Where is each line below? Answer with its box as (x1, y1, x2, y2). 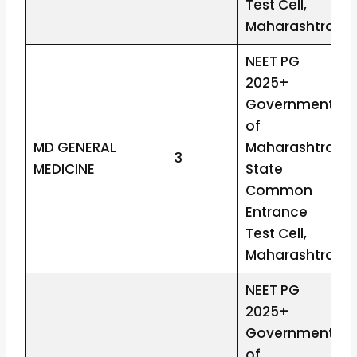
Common (245, 181, 312, 201)
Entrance (245, 202, 308, 222)
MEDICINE (33, 159, 95, 179)
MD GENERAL (33, 138, 116, 158)
